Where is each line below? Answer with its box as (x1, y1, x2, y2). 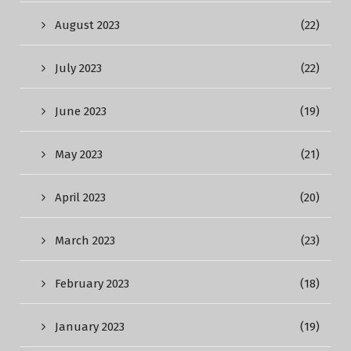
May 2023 (55, 147, 103, 161)
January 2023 (55, 320, 125, 334)
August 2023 (55, 18, 120, 32)
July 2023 (55, 61, 102, 75)
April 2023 (55, 190, 106, 204)
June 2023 (55, 104, 107, 118)
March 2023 (55, 233, 115, 248)
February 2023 (55, 277, 129, 291)
